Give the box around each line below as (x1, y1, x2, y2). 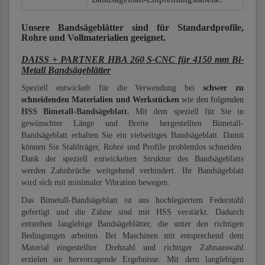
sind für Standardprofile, (124, 22, 244, 33)
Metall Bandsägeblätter (21, 65, 111, 75)
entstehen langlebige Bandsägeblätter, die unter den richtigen (21, 219, 244, 228)
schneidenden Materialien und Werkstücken (21, 95, 179, 104)
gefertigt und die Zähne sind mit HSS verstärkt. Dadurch (21, 208, 244, 216)
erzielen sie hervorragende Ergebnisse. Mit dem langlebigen (21, 255, 244, 264)
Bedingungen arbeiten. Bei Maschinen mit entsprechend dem (21, 231, 244, 240)
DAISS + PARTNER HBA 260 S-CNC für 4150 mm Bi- (21, 54, 244, 64)
